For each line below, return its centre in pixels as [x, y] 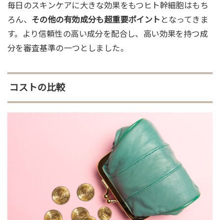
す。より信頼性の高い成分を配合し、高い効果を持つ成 [108, 34]
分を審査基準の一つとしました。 [68, 48]
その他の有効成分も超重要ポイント [96, 20]
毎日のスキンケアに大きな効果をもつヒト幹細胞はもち [108, 6]
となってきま [184, 20]
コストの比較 [37, 87]
